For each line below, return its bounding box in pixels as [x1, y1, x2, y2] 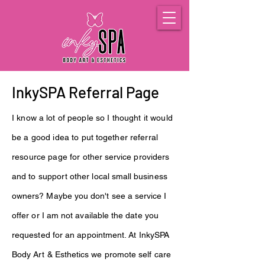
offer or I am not [12, 211, 76, 220]
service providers [104, 152, 170, 161]
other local [70, 172, 109, 181]
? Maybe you [39, 191, 91, 201]
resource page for [12, 152, 83, 161]
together [96, 132, 128, 142]
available [75, 211, 109, 220]
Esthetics [54, 250, 89, 259]
